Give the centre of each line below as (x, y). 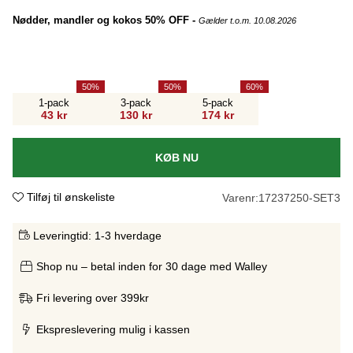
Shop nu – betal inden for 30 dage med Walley (152, 266)
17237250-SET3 (299, 197)
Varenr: (240, 197)
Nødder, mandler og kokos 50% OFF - (106, 20)
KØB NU (176, 157)
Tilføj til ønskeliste (71, 197)
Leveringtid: (62, 235)
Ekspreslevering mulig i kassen (113, 329)
